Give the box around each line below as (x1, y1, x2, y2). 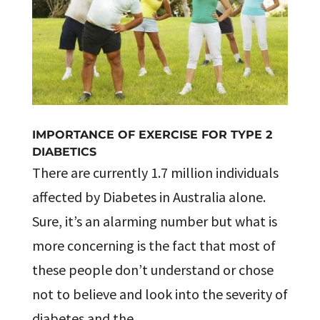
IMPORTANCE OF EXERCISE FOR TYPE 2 (31, 128, 272, 141)
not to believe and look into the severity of (31, 285, 288, 303)
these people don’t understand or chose (31, 261, 274, 279)
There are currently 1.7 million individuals (31, 164, 279, 181)
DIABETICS (31, 145, 96, 159)
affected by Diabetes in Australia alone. (31, 188, 266, 206)
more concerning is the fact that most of (31, 236, 276, 254)
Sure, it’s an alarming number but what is (31, 212, 277, 230)
